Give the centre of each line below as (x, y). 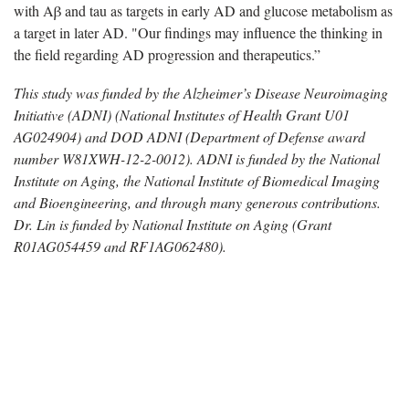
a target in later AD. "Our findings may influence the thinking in (198, 32)
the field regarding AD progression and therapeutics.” (167, 54)
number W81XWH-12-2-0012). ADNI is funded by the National (197, 158)
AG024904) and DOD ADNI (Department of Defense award (189, 136)
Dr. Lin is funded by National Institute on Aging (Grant (173, 224)
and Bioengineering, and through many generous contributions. (197, 202)
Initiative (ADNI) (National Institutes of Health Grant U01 (182, 114)
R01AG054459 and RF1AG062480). (120, 246)
